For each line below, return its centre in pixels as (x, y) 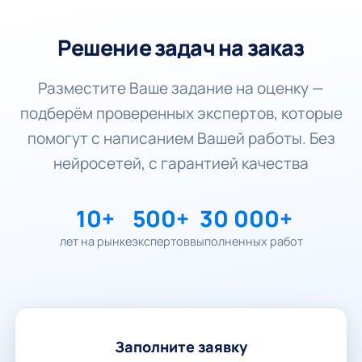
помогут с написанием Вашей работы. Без (181, 138)
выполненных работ (246, 241)
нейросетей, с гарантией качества (181, 163)
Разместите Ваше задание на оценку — (181, 88)
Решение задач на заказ (181, 47)
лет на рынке (95, 241)
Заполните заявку (181, 347)
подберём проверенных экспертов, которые (181, 113)
